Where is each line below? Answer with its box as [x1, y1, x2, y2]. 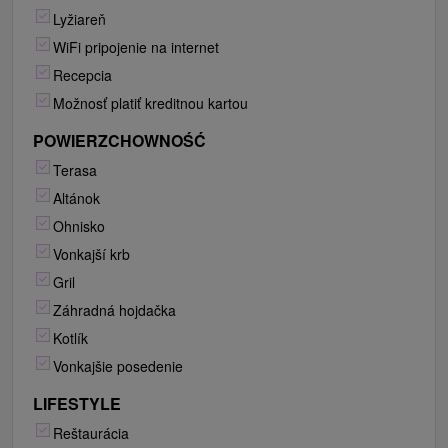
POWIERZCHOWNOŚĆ [33, 129, 206, 153]
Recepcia [53, 65, 112, 86]
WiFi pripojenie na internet [53, 37, 219, 58]
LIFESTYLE [33, 392, 121, 416]
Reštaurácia [53, 423, 129, 444]
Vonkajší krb [53, 244, 130, 265]
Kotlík [53, 328, 88, 349]
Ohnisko [53, 216, 105, 237]
